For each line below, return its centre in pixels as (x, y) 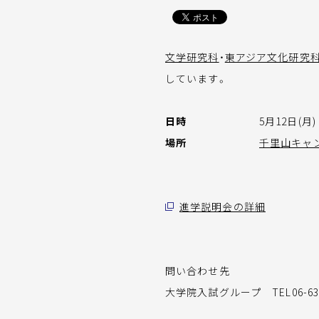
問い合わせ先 (198, 271)
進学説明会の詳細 (223, 206)
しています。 (196, 78)
